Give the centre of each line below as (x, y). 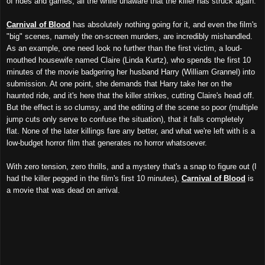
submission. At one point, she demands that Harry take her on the (119, 83)
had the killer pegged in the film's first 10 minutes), (94, 178)
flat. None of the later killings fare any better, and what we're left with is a (131, 131)
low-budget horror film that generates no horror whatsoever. (107, 143)
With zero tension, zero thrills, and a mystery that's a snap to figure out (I (132, 166)
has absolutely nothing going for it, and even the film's (164, 24)
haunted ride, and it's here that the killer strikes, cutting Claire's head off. (130, 95)
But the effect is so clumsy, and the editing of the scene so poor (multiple (132, 107)
